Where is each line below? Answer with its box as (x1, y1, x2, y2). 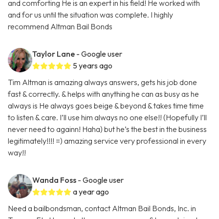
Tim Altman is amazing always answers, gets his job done (8, 77, 197, 88)
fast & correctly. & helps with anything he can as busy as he (8, 89, 199, 99)
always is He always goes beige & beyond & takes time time (8, 101, 204, 111)
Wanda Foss (32, 175, 76, 185)
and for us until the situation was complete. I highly (8, 10, 173, 20)
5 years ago (73, 61, 112, 71)
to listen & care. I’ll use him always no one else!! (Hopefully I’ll (8, 112, 207, 123)
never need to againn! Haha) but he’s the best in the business (8, 124, 207, 134)
